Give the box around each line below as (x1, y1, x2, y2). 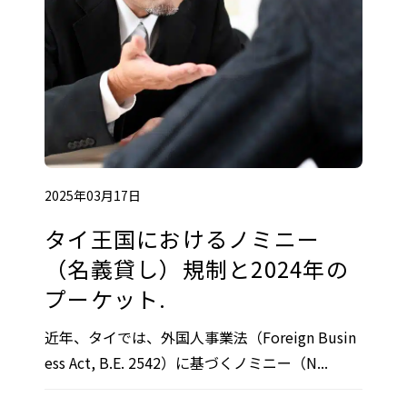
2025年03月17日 (45, 185, 141, 204)
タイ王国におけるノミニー (45, 222, 320, 254)
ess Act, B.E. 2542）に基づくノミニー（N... (45, 351, 328, 373)
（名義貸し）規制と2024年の (45, 252, 349, 284)
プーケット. (45, 282, 167, 314)
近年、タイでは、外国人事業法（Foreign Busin (45, 325, 356, 348)
